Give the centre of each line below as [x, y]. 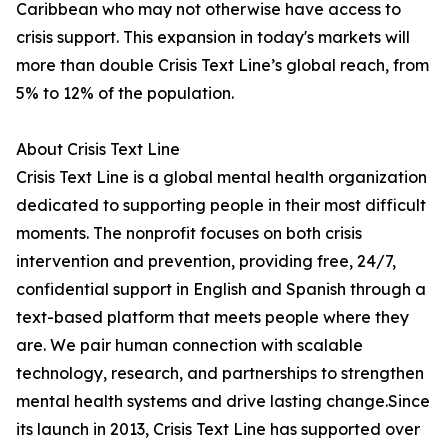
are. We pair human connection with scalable [189, 345]
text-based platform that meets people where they [212, 317]
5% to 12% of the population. [125, 93]
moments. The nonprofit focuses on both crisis [189, 233]
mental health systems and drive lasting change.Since [223, 401]
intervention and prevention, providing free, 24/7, [206, 261]
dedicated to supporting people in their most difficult [221, 205]
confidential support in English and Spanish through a [221, 289]
